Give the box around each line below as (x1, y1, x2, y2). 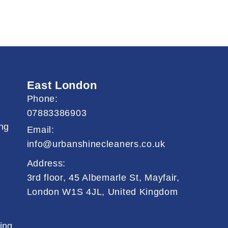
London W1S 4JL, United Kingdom (26, 187, 178, 197)
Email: (26, 125, 54, 135)
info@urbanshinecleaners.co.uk (26, 139, 165, 149)
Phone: (26, 94, 58, 104)
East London (26, 79, 97, 92)
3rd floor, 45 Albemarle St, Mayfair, (26, 173, 180, 183)
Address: (26, 158, 66, 168)
